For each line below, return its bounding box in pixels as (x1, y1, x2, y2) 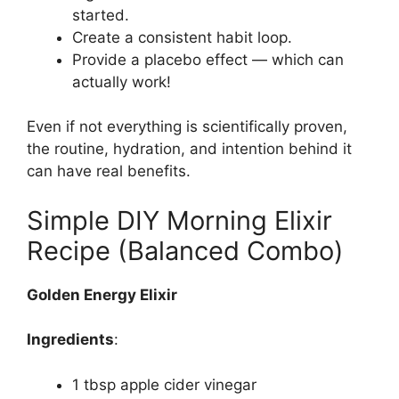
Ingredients (27, 330, 114, 348)
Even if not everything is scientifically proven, (27, 118, 347, 135)
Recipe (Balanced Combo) (27, 234, 344, 266)
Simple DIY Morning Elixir (27, 204, 332, 236)
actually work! (72, 72, 171, 91)
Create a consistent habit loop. (72, 28, 292, 46)
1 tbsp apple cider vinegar (72, 375, 256, 394)
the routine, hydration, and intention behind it (27, 140, 352, 158)
